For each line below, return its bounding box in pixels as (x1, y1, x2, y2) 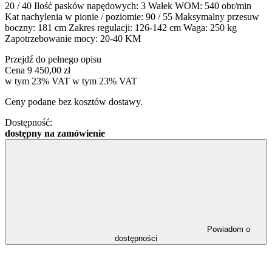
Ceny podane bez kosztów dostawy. (5, 96, 143, 107)
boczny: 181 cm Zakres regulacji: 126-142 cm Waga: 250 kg (5, 22, 237, 33)
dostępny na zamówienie (5, 127, 105, 138)
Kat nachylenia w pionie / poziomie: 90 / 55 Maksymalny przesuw (5, 11, 259, 22)
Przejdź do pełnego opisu (5, 53, 101, 64)
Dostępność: (5, 117, 52, 127)
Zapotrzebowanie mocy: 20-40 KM (5, 33, 141, 44)
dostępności (115, 233, 157, 243)
